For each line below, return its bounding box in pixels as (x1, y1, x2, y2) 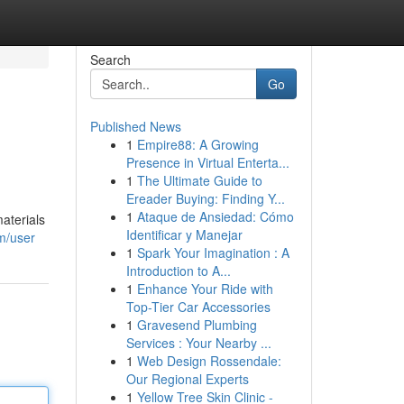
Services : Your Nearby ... (125, 334, 271, 352)
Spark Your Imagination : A (136, 243, 289, 262)
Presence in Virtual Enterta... (125, 153, 289, 171)
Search (89, 50, 131, 69)
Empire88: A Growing (136, 135, 259, 153)
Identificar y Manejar (125, 225, 243, 243)
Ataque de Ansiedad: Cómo (136, 207, 294, 225)
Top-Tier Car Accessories (125, 298, 271, 316)
